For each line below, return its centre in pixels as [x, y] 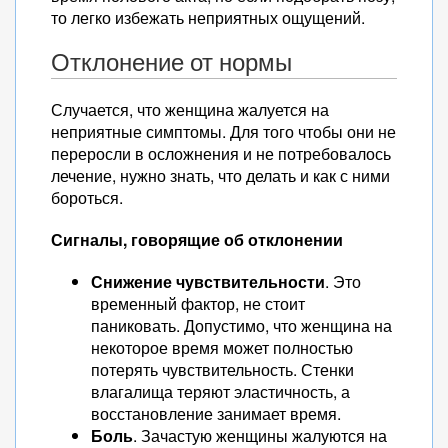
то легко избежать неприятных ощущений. [208, 17]
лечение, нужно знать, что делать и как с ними [220, 175]
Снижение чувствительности [208, 281]
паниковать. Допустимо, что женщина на [241, 325]
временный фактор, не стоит [198, 303]
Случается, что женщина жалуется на [190, 109]
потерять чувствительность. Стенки [222, 369]
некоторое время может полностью [222, 347]
